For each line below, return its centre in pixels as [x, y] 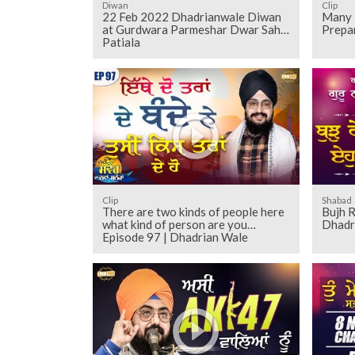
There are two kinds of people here [193, 212]
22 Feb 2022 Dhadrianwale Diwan [191, 17]
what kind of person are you [174, 225]
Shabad [337, 200]
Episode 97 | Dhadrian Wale [175, 237]
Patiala [121, 42]
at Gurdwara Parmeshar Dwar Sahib [196, 30]
